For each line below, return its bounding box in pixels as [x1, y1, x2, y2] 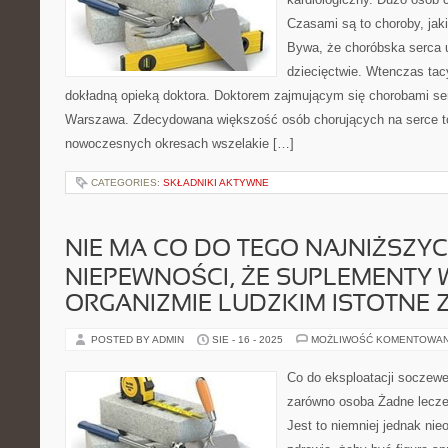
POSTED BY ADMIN [91, 334, 187, 345]
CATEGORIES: [91, 177, 163, 188]
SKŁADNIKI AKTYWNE [163, 177, 269, 188]
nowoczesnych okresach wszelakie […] [65, 136, 294, 151]
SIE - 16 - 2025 [212, 334, 283, 345]
